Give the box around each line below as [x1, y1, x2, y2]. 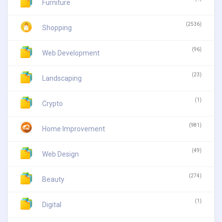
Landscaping [42, 74, 82, 82]
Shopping [42, 23, 72, 32]
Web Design [42, 150, 79, 158]
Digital [42, 200, 61, 209]
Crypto [42, 99, 63, 108]
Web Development [42, 49, 100, 57]
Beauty [42, 175, 64, 183]
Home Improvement [42, 124, 105, 133]
